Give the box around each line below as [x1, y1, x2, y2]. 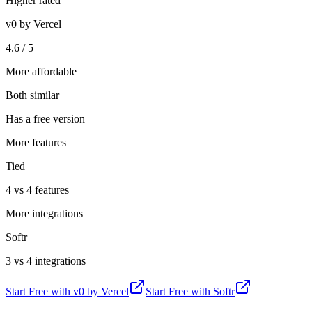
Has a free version [6, 112, 85, 125]
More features [6, 136, 66, 148]
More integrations [6, 207, 83, 219]
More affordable [6, 65, 77, 77]
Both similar [6, 88, 59, 101]
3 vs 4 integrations [6, 254, 86, 267]
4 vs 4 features [6, 183, 69, 196]
